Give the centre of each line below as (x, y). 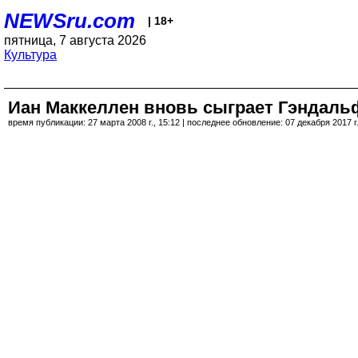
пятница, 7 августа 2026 (75, 40)
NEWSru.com (70, 21)
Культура (30, 55)
